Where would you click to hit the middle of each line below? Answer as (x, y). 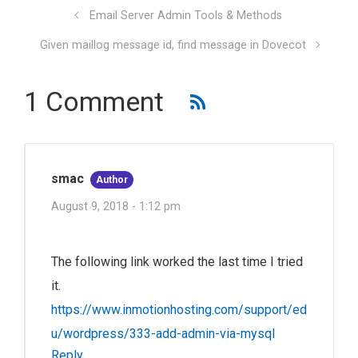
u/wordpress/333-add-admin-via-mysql (163, 334)
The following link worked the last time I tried (177, 262)
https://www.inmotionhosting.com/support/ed (179, 310)
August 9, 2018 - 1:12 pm (116, 206)
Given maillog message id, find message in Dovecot (173, 46)
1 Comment (94, 102)
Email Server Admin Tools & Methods (185, 16)
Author (112, 180)
